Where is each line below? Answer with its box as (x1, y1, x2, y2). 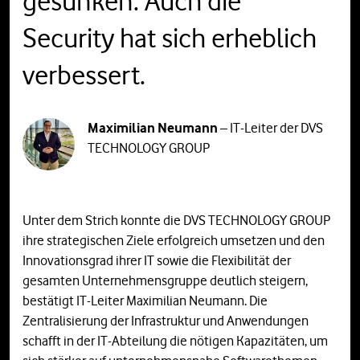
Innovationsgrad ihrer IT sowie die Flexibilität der (22, 252, 291, 269)
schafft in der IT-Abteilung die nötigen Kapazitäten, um (22, 333, 328, 350)
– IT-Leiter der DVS (218, 120, 324, 137)
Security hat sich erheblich (22, 22, 317, 55)
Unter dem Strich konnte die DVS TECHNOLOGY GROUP (22, 212, 330, 229)
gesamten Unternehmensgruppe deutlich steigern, (22, 272, 308, 289)
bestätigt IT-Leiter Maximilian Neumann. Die (22, 292, 268, 309)
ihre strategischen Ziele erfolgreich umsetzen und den (22, 232, 325, 249)
